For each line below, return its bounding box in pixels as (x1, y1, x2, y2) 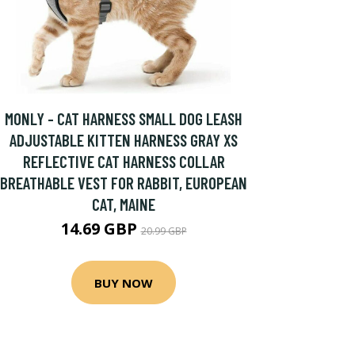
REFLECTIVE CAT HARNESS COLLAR (22, 151, 225, 171)
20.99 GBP (140, 224, 187, 238)
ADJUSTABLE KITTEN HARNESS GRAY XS (10, 130, 238, 150)
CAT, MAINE (92, 194, 155, 214)
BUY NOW (94, 274, 153, 291)
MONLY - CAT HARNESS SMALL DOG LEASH (5, 109, 242, 128)
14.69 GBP (60, 218, 141, 239)
